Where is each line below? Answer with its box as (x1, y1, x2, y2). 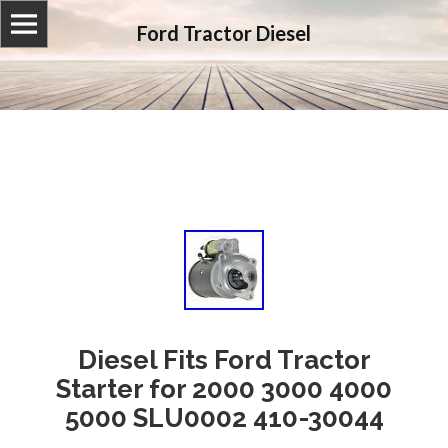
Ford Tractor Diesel (137, 21, 311, 46)
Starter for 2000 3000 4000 (56, 374, 392, 404)
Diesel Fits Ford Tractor (77, 345, 371, 375)
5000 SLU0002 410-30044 (64, 403, 384, 433)
